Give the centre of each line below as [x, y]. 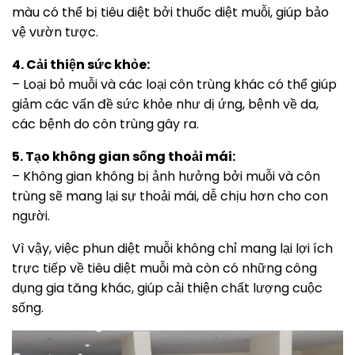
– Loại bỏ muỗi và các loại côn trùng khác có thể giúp [174, 85]
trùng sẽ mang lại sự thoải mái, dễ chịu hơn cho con [170, 197]
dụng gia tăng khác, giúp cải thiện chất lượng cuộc [167, 288]
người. [31, 216]
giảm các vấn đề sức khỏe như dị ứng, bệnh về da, [165, 105]
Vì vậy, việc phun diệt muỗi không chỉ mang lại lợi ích [172, 249]
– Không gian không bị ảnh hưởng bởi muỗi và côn [166, 177]
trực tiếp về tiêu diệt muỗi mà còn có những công [164, 269]
